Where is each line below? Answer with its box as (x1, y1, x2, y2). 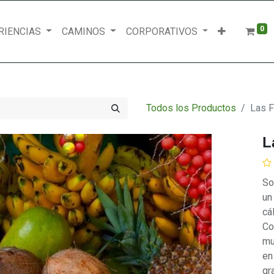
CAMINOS (62, 25, 106, 37)
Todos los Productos (146, 102, 236, 114)
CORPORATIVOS (125, 25, 198, 37)
